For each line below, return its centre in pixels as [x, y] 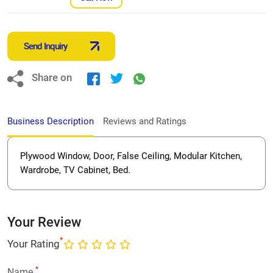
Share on [52, 78]
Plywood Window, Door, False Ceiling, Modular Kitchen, [131, 156]
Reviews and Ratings [145, 121]
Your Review [44, 222]
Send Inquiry [46, 46]
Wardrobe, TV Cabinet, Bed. [75, 170]
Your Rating [34, 244]
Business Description [51, 121]
